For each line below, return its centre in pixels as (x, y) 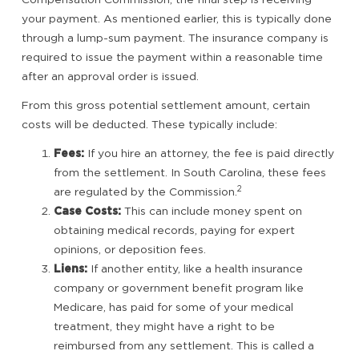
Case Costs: (87, 210)
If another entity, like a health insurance (195, 268)
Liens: (71, 268)
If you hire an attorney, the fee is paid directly (209, 153)
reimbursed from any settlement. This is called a (184, 345)
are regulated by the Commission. (145, 191)
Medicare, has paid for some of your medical (173, 307)
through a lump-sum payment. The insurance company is (175, 37)
